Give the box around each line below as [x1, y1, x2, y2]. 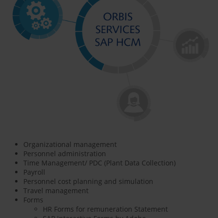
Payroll [23, 167, 45, 177]
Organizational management [23, 139, 117, 149]
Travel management [23, 185, 89, 195]
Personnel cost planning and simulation [23, 176, 153, 186]
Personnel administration [23, 148, 106, 158]
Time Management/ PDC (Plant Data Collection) [23, 158, 176, 167]
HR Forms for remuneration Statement [43, 204, 170, 214]
